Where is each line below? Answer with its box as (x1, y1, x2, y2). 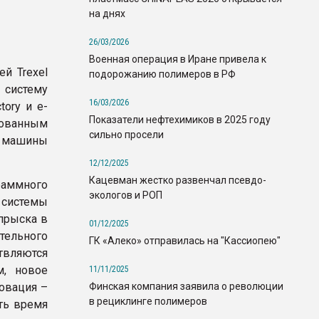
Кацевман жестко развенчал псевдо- (89, 174, 266, 186)
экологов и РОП (89, 189, 162, 201)
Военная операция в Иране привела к (89, 53, 266, 65)
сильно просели (89, 128, 164, 140)
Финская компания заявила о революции (89, 280, 283, 292)
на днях (89, 7, 125, 19)
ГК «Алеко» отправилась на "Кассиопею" (89, 234, 281, 246)
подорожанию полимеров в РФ (89, 68, 236, 80)
